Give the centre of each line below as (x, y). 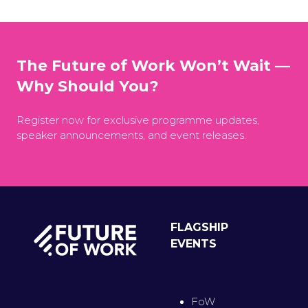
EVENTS (194, 243)
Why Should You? (88, 86)
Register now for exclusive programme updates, (138, 120)
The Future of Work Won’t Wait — (153, 65)
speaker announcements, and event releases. (131, 135)
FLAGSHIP (199, 227)
